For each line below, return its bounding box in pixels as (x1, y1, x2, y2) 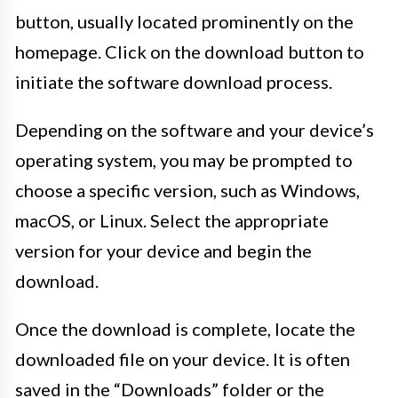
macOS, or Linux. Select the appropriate (15, 210, 329, 232)
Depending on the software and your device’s (15, 119, 374, 141)
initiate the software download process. (15, 71, 332, 93)
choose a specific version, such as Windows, (15, 179, 360, 202)
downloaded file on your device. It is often (15, 348, 350, 370)
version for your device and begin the (15, 240, 312, 262)
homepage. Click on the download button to (15, 41, 364, 63)
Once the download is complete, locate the (15, 318, 355, 340)
